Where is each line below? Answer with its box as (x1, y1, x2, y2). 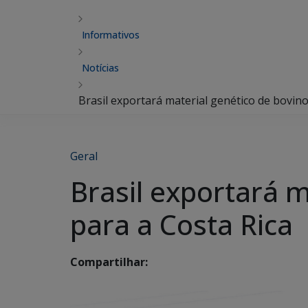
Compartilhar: (70, 254, 148, 270)
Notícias (82, 61, 119, 74)
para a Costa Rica (70, 206, 293, 243)
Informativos (82, 28, 140, 41)
